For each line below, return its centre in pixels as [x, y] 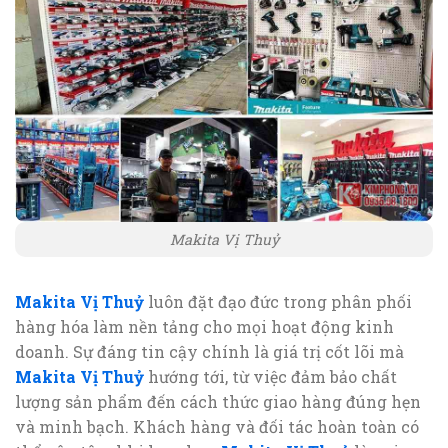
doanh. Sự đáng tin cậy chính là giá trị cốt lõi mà [209, 351]
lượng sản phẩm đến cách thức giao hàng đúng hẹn [218, 401]
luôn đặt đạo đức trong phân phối [278, 301]
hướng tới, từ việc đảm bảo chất [270, 376]
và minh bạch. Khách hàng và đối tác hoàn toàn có [217, 426]
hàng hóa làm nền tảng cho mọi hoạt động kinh [204, 326]
